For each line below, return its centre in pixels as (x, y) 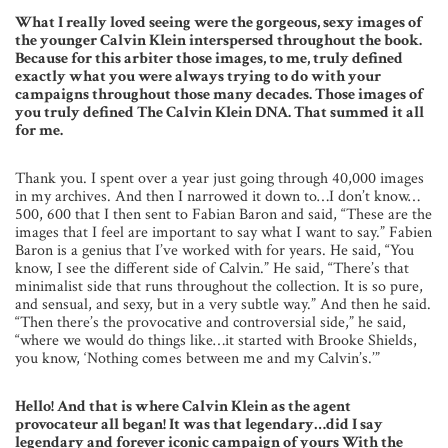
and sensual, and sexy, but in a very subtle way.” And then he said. (223, 305)
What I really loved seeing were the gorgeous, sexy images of (218, 23)
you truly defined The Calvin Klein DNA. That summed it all (219, 113)
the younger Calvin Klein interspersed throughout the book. (218, 41)
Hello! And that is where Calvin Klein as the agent (183, 407)
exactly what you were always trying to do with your (198, 77)
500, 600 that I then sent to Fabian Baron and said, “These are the (223, 215)
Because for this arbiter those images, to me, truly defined (209, 59)
